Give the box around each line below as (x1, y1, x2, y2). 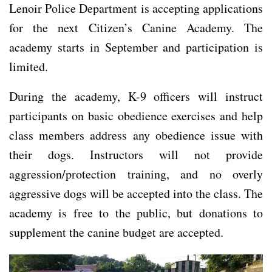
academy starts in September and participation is (9, 38, 263, 55)
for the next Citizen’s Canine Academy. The (9, 19, 263, 36)
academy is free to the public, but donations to (9, 204, 263, 221)
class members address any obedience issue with (9, 126, 263, 143)
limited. (9, 58, 48, 75)
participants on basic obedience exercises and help (9, 107, 263, 124)
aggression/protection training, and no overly (9, 165, 263, 182)
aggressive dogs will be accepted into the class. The (9, 185, 263, 202)
